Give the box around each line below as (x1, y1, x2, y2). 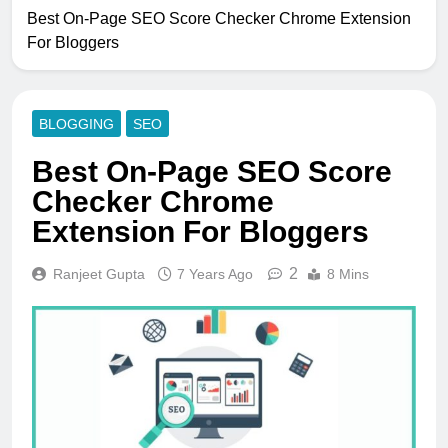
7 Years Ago (177, 265, 253, 282)
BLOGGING (39, 115, 114, 132)
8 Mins (327, 265, 369, 282)
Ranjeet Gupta (53, 265, 145, 282)
